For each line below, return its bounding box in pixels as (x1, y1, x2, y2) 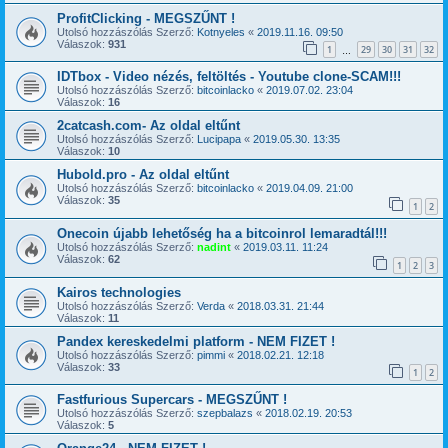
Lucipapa (197, 133, 241, 146)
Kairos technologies (57, 284, 181, 300)
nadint (197, 240, 231, 253)
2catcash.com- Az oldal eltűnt (57, 118, 240, 134)
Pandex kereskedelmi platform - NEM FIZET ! (57, 333, 335, 349)
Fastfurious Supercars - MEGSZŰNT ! (57, 392, 287, 408)
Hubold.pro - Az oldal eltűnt (57, 167, 229, 183)
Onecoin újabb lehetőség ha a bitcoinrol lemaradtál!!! (57, 225, 387, 241)
